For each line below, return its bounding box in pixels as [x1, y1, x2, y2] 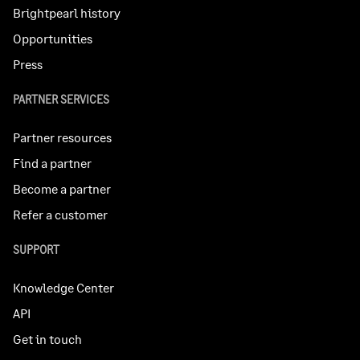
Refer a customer [13, 207, 108, 223]
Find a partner [13, 155, 92, 171]
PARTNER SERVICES [13, 92, 109, 106]
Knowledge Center [13, 280, 114, 296]
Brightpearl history [13, 4, 121, 20]
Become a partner [13, 181, 111, 197]
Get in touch [13, 331, 82, 347]
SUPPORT [13, 243, 59, 257]
